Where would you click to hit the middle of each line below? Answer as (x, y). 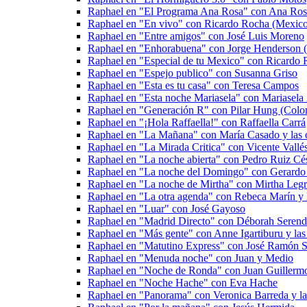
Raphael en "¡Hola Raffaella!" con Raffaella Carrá (197, 122)
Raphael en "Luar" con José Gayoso (167, 209)
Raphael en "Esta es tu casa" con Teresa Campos (193, 85)
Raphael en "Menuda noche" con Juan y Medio (191, 258)
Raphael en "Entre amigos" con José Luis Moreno (196, 36)
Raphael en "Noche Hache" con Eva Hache (183, 283)
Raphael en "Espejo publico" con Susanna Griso (193, 73)
